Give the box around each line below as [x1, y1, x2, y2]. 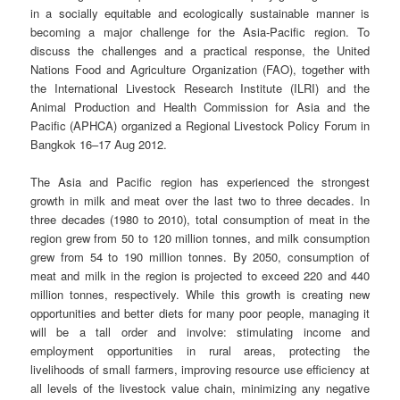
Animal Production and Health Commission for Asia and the [30, 98, 370, 116]
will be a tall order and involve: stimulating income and [30, 323, 370, 341]
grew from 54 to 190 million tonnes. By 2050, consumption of [30, 248, 370, 266]
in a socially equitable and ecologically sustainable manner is [30, 4, 370, 22]
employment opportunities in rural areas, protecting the [30, 342, 370, 360]
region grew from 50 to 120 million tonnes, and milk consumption [30, 229, 370, 247]
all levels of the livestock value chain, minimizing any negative [30, 379, 370, 397]
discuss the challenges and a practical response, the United [30, 42, 370, 60]
